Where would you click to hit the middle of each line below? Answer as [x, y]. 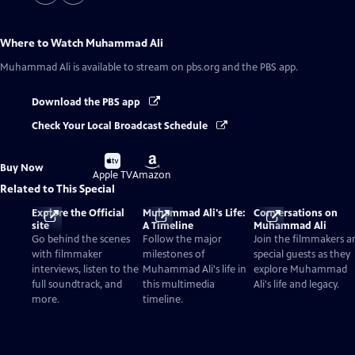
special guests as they [302, 254]
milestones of [174, 254]
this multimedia [179, 284]
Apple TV [113, 176]
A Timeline [168, 225]
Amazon [152, 176]
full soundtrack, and [77, 284]
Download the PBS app [87, 102]
